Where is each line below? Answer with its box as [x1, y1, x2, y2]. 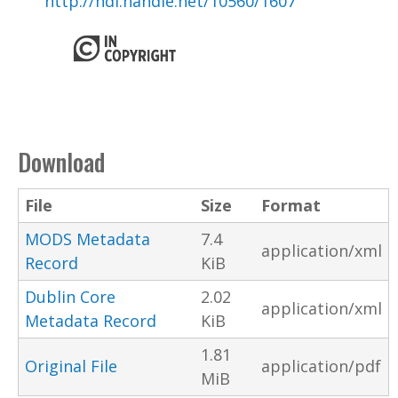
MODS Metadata [25, 227, 150, 250]
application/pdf [261, 354, 381, 377]
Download [18, 143, 105, 179]
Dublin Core [25, 285, 115, 307]
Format [261, 194, 321, 216]
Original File [25, 354, 117, 377]
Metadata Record [25, 309, 156, 331]
